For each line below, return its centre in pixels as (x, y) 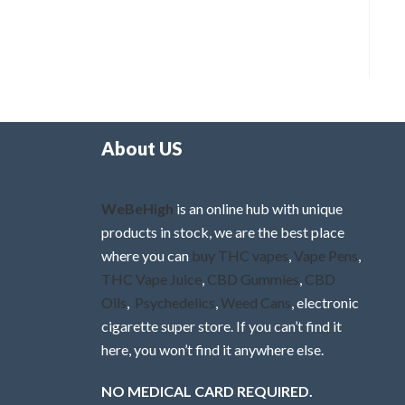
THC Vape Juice (151, 278)
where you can (146, 255)
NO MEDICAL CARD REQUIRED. (207, 391)
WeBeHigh (137, 208)
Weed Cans (256, 302)
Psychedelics (175, 302)
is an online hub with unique (258, 208)
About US (142, 148)
